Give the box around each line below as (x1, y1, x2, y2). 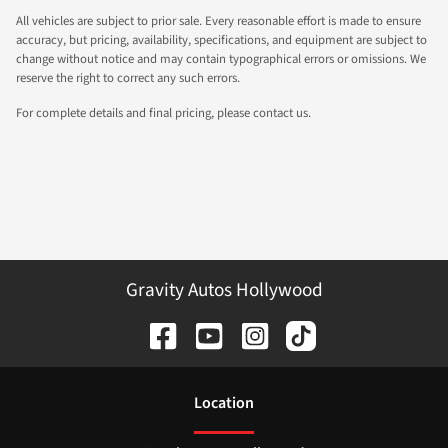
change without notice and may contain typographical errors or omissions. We (16, 50, 426, 69)
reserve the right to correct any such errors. (16, 69, 240, 88)
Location (194, 391, 254, 414)
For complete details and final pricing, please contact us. (16, 104, 311, 123)
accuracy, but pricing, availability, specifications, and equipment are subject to (16, 31, 427, 50)
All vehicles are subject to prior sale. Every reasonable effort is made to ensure (16, 12, 421, 31)
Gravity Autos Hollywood (125, 276, 323, 305)
